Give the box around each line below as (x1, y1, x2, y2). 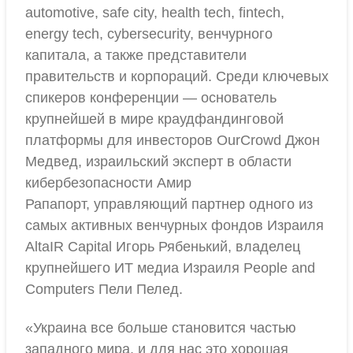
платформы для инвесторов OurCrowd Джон (25, 132, 320, 148)
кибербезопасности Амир (25, 175, 191, 191)
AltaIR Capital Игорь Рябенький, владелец (25, 239, 300, 255)
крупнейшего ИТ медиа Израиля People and (25, 260, 315, 276)
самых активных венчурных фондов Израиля (25, 217, 324, 233)
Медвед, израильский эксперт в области (25, 154, 292, 169)
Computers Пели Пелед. (25, 281, 183, 297)
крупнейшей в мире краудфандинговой (25, 111, 284, 127)
